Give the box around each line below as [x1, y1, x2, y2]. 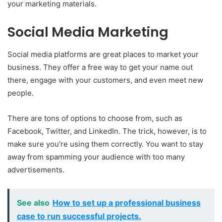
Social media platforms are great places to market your [7, 49, 199, 59]
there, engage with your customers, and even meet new [7, 75, 203, 85]
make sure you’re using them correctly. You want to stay [7, 139, 203, 149]
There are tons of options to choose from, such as [7, 113, 182, 123]
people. [7, 88, 34, 98]
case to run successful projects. [17, 211, 141, 221]
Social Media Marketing [7, 23, 168, 41]
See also [17, 197, 50, 208]
